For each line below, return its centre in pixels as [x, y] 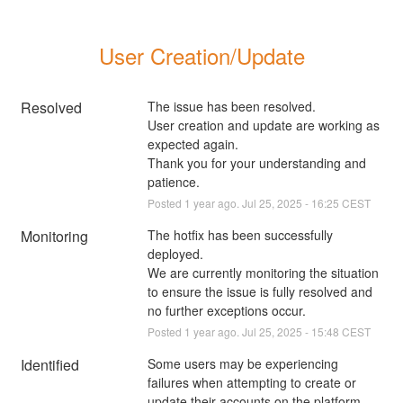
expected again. [193, 143]
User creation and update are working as [263, 125]
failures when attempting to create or [251, 382]
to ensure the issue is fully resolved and [260, 291]
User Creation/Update [201, 55]
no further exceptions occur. [226, 310]
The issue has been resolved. [231, 106]
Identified [50, 364]
